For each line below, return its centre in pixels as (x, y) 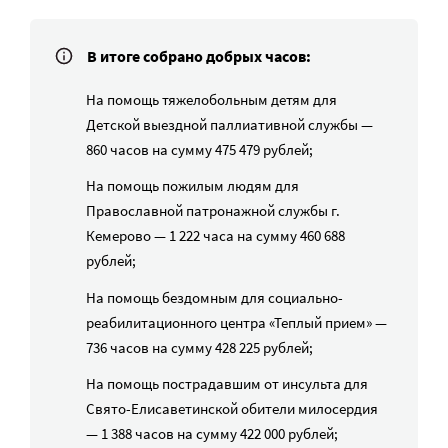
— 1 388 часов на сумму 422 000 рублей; (212, 433)
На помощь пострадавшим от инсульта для (227, 383)
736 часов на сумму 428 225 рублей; (199, 347)
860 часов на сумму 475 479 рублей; (199, 149)
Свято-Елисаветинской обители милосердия (232, 408)
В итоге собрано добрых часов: (199, 56)
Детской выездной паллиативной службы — (229, 124)
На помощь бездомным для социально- (214, 297)
